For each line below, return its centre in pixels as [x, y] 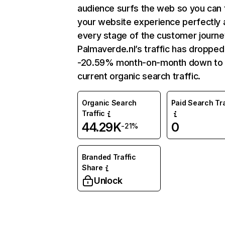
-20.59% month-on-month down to [150, 63]
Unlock [108, 181]
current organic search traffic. [139, 76]
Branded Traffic [109, 157]
